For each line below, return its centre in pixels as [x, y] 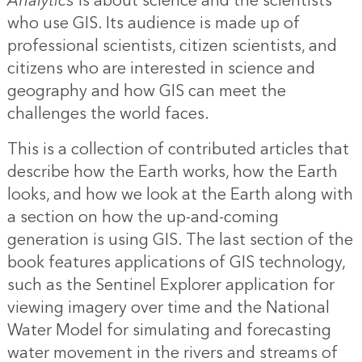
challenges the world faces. [108, 114]
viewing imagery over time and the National [168, 308]
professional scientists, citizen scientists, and [172, 46]
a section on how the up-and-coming [143, 218]
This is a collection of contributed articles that [178, 150]
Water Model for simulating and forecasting [169, 331]
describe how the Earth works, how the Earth [172, 173]
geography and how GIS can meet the [146, 92]
